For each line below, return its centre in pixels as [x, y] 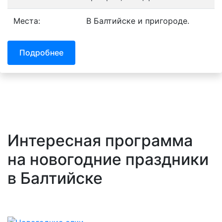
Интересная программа [100, 141]
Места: [27, 21]
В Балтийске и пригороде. [138, 21]
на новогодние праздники [108, 160]
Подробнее [41, 53]
